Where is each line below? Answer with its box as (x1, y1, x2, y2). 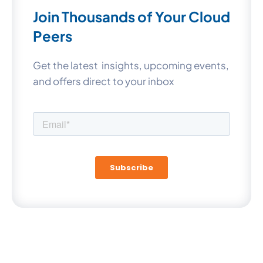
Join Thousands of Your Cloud (33, 8, 230, 26)
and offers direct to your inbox (33, 75, 174, 88)
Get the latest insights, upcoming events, (33, 59, 229, 72)
